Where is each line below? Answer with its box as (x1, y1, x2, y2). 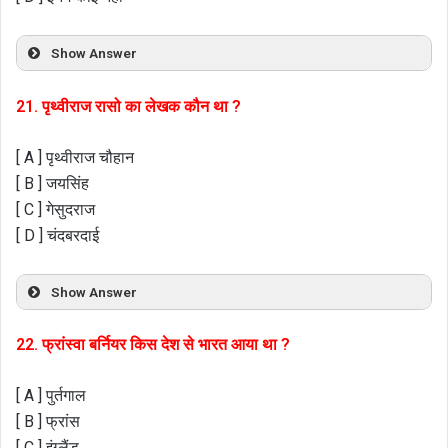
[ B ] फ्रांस (16, 412, 80, 432)
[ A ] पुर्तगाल (16, 386, 86, 406)
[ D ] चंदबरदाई (16, 225, 99, 245)
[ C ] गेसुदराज (16, 199, 95, 219)
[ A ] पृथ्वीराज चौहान (16, 147, 134, 167)
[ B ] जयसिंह (16, 173, 89, 193)
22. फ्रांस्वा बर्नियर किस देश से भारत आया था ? (16, 335, 290, 355)
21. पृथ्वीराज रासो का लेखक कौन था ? (16, 96, 241, 116)
